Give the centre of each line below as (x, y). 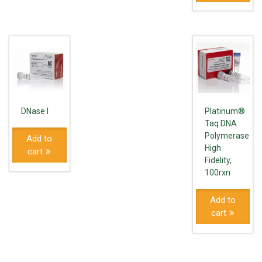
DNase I (35, 111)
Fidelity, (218, 161)
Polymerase (227, 136)
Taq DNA (220, 124)
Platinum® (225, 111)
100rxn (217, 173)
